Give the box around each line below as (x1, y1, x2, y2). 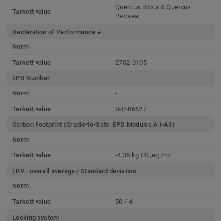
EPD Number (12, 74, 50, 82)
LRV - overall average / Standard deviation (12, 167, 136, 175)
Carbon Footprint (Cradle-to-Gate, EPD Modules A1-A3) (12, 121, 175, 129)
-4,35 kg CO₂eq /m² (115, 151, 172, 159)
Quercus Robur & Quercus (115, 3, 191, 11)
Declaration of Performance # (12, 28, 102, 36)
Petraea (115, 12, 139, 20)
